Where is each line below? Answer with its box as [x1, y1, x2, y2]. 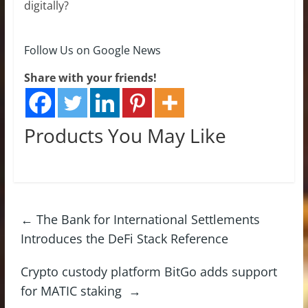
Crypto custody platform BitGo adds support [20, 263, 277, 280]
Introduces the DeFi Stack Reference [20, 230, 228, 247]
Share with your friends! [23, 69, 157, 85]
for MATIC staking [20, 282, 129, 299]
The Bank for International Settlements [32, 210, 260, 228]
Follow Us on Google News [23, 42, 161, 58]
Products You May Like [23, 122, 226, 148]
